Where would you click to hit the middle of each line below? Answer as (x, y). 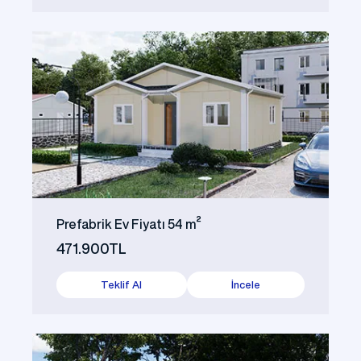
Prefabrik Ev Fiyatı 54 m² (129, 224)
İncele (245, 284)
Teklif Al (122, 284)
